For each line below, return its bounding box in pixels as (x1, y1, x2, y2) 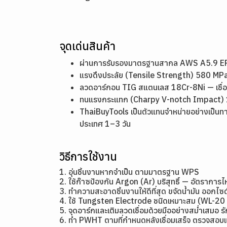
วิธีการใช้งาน (59, 149, 117, 164)
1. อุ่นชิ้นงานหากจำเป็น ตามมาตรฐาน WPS (59, 167, 199, 177)
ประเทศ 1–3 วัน (80, 119, 131, 129)
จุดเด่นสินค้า (59, 39, 116, 53)
